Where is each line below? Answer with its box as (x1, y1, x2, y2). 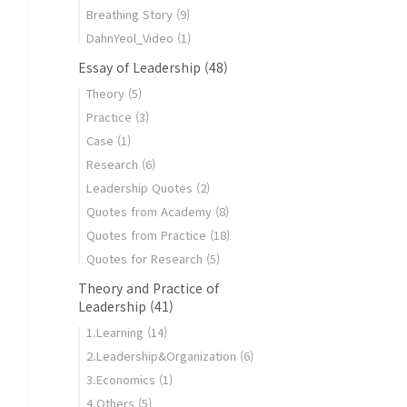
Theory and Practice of (78, 279, 219, 297)
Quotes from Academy (86, 203, 215, 220)
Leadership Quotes (86, 179, 196, 196)
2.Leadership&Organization (86, 347, 240, 364)
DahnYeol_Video (86, 29, 177, 46)
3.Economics (86, 371, 159, 388)
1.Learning (86, 323, 147, 341)
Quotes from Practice (86, 226, 210, 243)
